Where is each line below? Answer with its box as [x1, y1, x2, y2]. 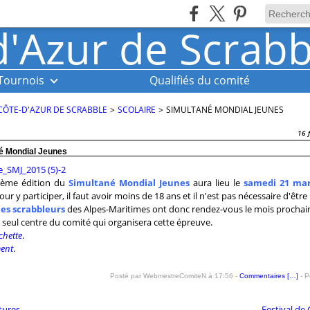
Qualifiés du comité [149, 73, 250, 88]
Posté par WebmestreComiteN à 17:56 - [109, 272, 239, 280]
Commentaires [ [239, 272, 289, 280]
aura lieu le [189, 176, 244, 189]
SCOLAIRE [117, 104, 156, 116]
